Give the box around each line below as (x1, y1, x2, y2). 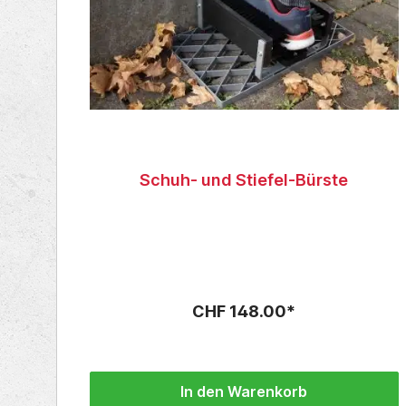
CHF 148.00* (192, 302, 296, 322)
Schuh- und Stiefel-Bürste (140, 170, 349, 190)
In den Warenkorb (180, 382, 308, 401)
